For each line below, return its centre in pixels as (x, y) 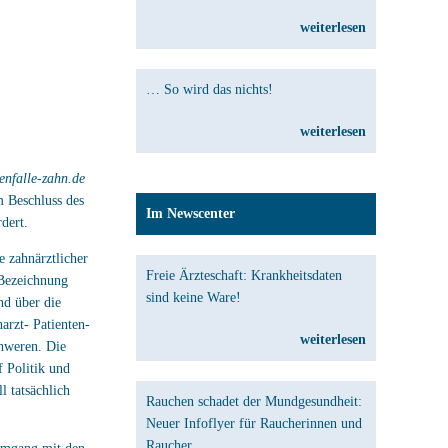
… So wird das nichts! (209, 89)
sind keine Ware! (193, 297)
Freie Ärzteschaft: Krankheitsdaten (244, 275)
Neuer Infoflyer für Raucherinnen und (254, 423)
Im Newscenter (190, 213)
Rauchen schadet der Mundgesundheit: (254, 401)
